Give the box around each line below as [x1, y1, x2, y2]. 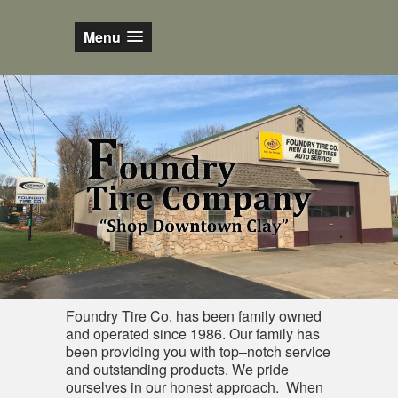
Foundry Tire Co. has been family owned [66, 306, 322, 326]
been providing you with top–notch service [66, 341, 330, 362]
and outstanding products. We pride [66, 359, 289, 379]
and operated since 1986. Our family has [66, 323, 320, 344]
